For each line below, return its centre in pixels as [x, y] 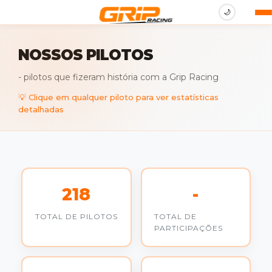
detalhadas [41, 109]
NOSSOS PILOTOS [86, 55]
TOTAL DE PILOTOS [76, 216]
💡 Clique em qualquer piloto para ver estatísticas [118, 97]
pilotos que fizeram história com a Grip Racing [120, 77]
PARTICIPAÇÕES [188, 228]
